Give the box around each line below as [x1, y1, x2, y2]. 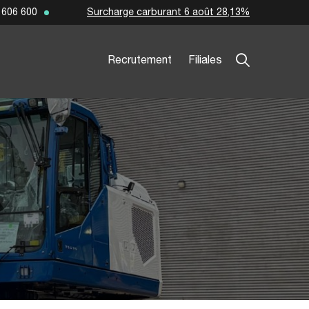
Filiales [188, 56, 222, 66]
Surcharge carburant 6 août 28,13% [86, 8, 250, 17]
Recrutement [107, 56, 172, 66]
